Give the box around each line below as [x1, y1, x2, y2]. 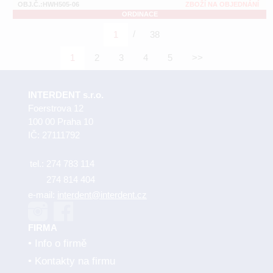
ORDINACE [121, 10, 158, 18]
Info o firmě [35, 236, 87, 249]
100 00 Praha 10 [28, 116, 93, 127]
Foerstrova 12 [28, 102, 83, 113]
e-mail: [28, 189, 57, 200]
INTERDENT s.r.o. [28, 89, 104, 100]
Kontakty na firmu [35, 254, 115, 267]
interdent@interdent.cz [57, 189, 147, 200]
